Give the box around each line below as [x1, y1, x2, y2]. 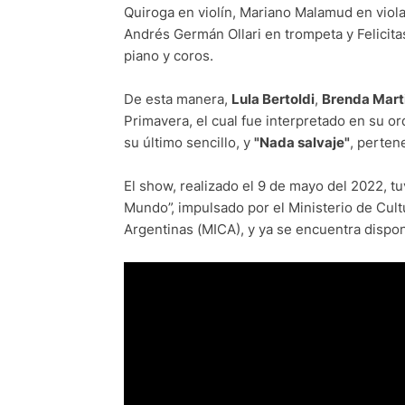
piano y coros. [124, 47, 213, 65]
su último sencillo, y [124, 134, 254, 152]
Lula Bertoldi [231, 90, 315, 108]
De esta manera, [124, 90, 231, 108]
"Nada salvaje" [254, 134, 350, 152]
